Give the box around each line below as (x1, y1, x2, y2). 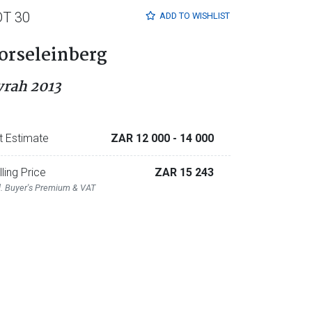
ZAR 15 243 (154, 166, 214, 179)
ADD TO (159, 10, 192, 22)
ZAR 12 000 (110, 132, 173, 145)
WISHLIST (192, 10, 230, 22)
